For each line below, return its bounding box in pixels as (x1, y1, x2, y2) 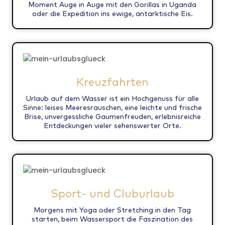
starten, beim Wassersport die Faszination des (32, 214, 193, 224)
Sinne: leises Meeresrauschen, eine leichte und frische (23, 102, 202, 112)
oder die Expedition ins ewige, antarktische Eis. (32, 9, 193, 19)
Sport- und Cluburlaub (50, 186, 174, 201)
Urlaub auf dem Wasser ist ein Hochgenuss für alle (26, 93, 199, 103)
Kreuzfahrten (76, 74, 149, 89)
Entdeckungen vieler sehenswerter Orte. (43, 121, 181, 130)
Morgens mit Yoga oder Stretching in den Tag (34, 205, 191, 215)
